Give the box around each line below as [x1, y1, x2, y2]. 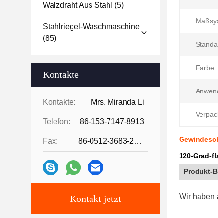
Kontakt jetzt [70, 193, 121, 204]
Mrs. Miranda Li [91, 98, 144, 106]
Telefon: [43, 117, 70, 126]
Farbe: [196, 64, 216, 72]
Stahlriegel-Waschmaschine [43, 22, 140, 31]
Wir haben [179, 192, 217, 200]
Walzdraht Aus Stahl [43, 1, 112, 9]
